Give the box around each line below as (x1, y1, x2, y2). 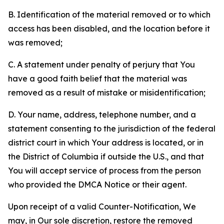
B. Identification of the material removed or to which (8, 9, 210, 19)
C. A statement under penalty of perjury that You (8, 59, 195, 69)
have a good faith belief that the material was (8, 73, 187, 83)
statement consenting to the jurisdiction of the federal (8, 123, 215, 133)
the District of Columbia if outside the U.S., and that (8, 151, 204, 161)
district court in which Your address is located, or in (8, 137, 203, 147)
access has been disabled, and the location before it (8, 23, 210, 33)
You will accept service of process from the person (8, 165, 201, 175)
